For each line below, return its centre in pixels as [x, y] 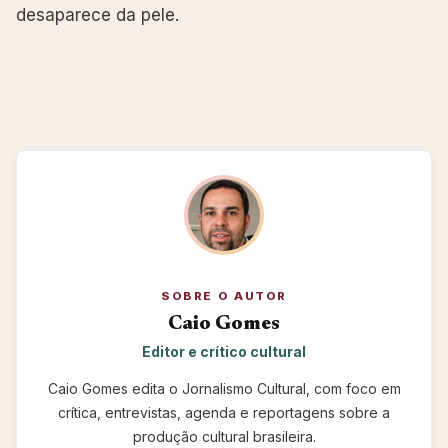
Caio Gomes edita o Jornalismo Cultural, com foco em [224, 388]
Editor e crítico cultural [224, 352]
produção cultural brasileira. [224, 436]
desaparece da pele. [97, 14]
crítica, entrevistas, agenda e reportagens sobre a [224, 412]
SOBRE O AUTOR [224, 295]
